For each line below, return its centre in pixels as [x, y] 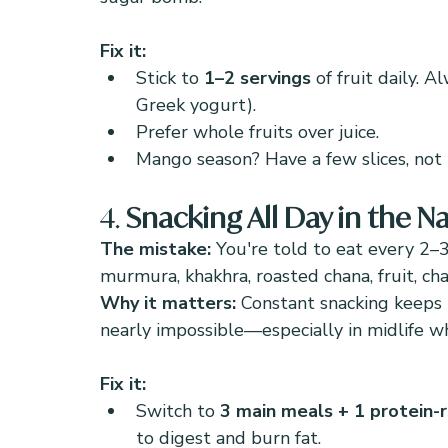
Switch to [178, 411]
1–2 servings [257, 78]
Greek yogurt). [196, 105]
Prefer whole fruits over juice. [257, 132]
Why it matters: [170, 303]
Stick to [170, 78]
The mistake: [158, 249]
